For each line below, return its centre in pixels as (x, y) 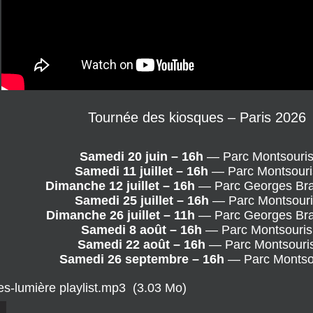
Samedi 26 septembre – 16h (141, 217)
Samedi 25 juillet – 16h (141, 158)
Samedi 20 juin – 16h (142, 114)
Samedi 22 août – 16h (142, 202)
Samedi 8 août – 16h (142, 188)
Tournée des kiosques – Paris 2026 (197, 75)
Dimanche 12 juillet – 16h (121, 144)
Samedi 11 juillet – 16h (142, 129)
